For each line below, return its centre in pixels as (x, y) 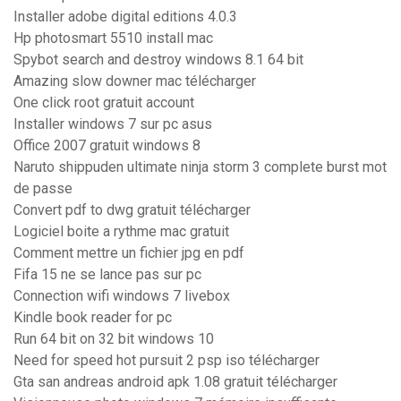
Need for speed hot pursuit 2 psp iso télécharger (166, 361)
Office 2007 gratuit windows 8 (107, 146)
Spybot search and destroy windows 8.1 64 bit (158, 60)
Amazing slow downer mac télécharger (135, 81)
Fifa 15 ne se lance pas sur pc (107, 275)
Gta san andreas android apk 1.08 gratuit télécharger (175, 382)
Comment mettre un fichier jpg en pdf (129, 253)
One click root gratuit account (104, 103)
